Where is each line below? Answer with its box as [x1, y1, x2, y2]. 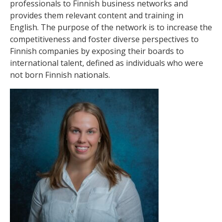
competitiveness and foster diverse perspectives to [10, 33, 199, 45]
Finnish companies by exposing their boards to [10, 45, 184, 56]
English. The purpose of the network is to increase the [10, 21, 212, 33]
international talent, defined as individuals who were [10, 57, 203, 68]
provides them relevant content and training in [10, 9, 183, 21]
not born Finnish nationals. [10, 69, 110, 80]
